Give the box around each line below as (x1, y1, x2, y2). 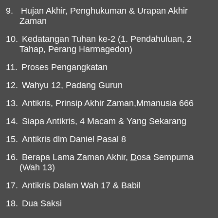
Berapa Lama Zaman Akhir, (22, 152, 130, 162)
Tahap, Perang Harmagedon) (19, 44, 133, 54)
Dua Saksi (22, 199, 62, 208)
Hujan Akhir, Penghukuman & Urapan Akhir (21, 6, 188, 16)
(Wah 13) (19, 163, 55, 172)
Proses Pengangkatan (21, 62, 108, 72)
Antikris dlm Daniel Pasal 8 (22, 134, 126, 144)
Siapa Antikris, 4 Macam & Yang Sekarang (22, 116, 186, 126)
